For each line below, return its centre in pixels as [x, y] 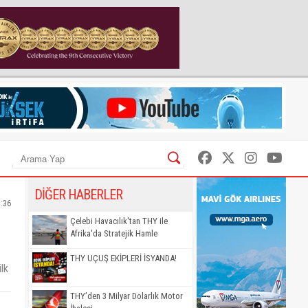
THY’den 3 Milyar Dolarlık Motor [126, 296]
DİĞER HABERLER [78, 195]
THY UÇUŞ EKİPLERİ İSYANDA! [123, 258]
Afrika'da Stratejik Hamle [114, 233]
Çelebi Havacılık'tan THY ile [119, 221]
